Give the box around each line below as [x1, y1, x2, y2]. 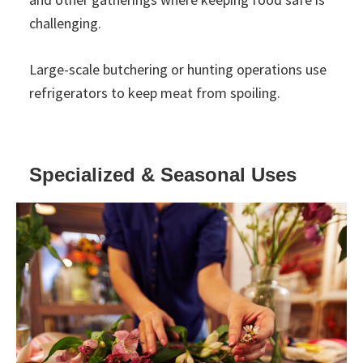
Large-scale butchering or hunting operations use [29, 60, 327, 79]
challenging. [29, 14, 101, 33]
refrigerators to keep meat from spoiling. [29, 83, 280, 103]
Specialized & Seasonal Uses [29, 164, 297, 186]
